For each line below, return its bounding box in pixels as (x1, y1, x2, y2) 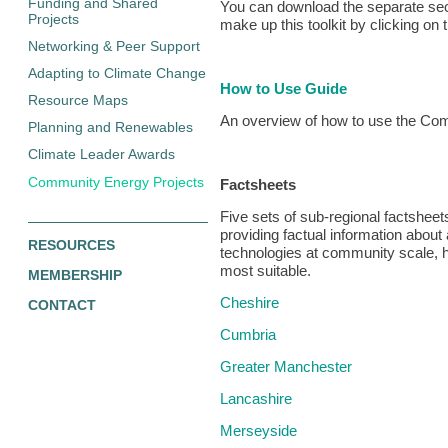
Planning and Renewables (28, 119, 193, 136)
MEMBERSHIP (28, 266, 122, 283)
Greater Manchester (220, 358, 352, 375)
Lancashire (220, 390, 292, 407)
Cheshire (220, 294, 279, 311)
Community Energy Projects (28, 173, 204, 190)
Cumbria (220, 326, 276, 343)
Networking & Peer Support (28, 37, 200, 54)
